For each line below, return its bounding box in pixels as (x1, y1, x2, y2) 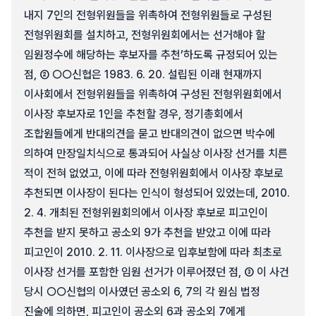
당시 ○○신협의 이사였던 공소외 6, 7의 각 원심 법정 (24, 285, 260, 298)
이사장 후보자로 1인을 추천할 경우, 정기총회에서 (24, 107, 243, 121)
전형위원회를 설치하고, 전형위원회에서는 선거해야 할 (24, 28, 265, 42)
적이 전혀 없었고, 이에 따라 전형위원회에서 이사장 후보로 (24, 166, 284, 180)
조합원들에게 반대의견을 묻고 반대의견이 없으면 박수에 (24, 127, 275, 140)
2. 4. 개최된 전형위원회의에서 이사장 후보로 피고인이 (24, 206, 268, 219)
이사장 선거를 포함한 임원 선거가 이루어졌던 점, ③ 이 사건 (24, 265, 289, 279)
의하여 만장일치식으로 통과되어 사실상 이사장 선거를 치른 (24, 147, 288, 160)
